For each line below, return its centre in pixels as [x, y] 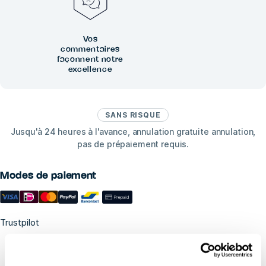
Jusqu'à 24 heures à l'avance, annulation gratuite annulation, [133, 132]
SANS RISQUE [133, 115]
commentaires [90, 50]
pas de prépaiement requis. [133, 144]
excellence [90, 70]
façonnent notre [90, 60]
